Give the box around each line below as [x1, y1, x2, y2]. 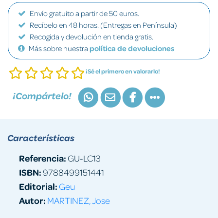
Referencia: [19, 151, 66, 164]
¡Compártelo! [13, 90, 72, 102]
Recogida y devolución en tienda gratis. [30, 32, 153, 41]
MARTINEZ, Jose [47, 194, 110, 206]
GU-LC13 [66, 152, 101, 163]
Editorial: [19, 180, 57, 192]
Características [7, 131, 74, 144]
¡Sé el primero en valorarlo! [86, 67, 160, 75]
